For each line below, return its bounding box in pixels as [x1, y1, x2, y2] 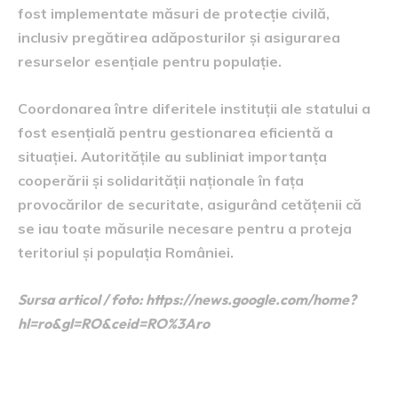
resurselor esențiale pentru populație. [18, 52, 282, 70]
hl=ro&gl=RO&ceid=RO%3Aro [18, 314, 210, 332]
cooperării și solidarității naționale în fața [18, 171, 304, 189]
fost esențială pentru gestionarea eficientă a [18, 123, 333, 141]
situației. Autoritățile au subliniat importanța [18, 147, 327, 165]
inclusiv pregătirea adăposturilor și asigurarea [18, 28, 340, 46]
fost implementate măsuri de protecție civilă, [18, 4, 330, 22]
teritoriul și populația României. [18, 243, 234, 261]
